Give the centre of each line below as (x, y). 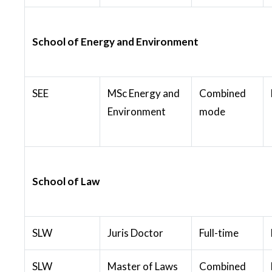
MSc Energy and (144, 93)
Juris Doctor (135, 233)
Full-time (219, 233)
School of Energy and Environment (115, 41)
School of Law (66, 181)
